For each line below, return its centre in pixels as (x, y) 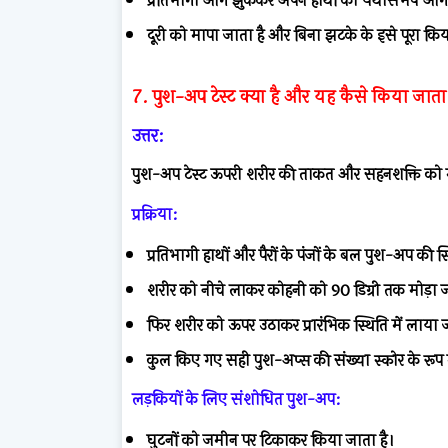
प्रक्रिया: (155, 214)
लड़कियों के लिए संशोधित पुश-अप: (236, 399)
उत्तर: (148, 135)
